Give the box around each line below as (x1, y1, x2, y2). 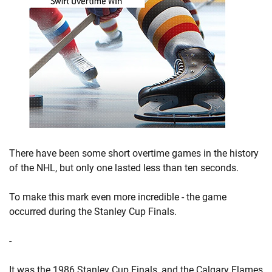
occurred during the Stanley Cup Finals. (9, 206, 177, 217)
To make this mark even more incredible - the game (9, 191, 226, 203)
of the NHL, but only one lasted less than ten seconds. (9, 162, 239, 174)
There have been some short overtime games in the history (9, 148, 259, 159)
